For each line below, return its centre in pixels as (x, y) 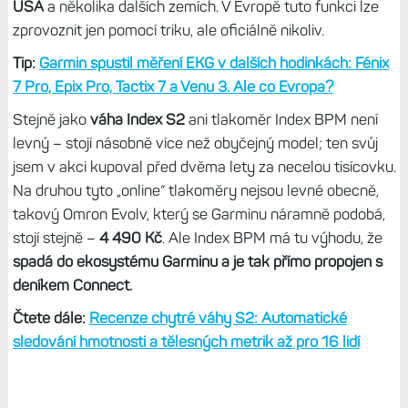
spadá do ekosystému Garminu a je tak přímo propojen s (197, 261)
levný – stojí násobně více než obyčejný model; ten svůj (195, 143)
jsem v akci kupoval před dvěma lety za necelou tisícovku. (204, 166)
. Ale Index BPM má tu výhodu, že (272, 237)
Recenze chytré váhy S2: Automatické (218, 317)
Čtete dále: (51, 317)
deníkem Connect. (74, 285)
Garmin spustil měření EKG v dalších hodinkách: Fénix (214, 62)
